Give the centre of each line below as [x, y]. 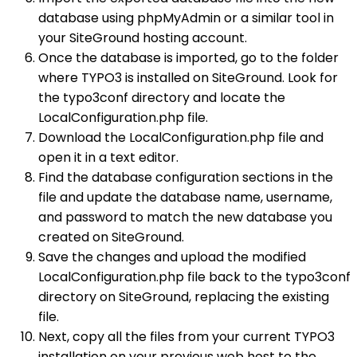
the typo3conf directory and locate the [162, 97]
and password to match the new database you [185, 217]
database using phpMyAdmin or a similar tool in [186, 18]
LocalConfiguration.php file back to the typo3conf [194, 277]
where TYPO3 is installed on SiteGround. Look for [188, 77]
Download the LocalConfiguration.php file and [181, 137]
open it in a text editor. [108, 157]
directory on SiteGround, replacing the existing [184, 296]
